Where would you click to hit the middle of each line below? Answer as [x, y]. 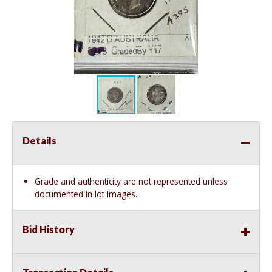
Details [39, 141]
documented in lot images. [86, 194]
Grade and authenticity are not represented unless [131, 182]
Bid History [49, 229]
